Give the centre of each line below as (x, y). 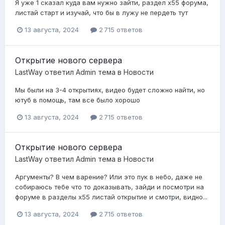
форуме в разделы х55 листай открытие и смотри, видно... (111, 197)
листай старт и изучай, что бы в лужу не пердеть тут (101, 13)
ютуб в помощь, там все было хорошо (78, 100)
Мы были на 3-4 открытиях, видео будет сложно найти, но (110, 90)
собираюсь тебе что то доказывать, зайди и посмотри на (109, 187)
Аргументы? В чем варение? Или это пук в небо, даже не (109, 177)
